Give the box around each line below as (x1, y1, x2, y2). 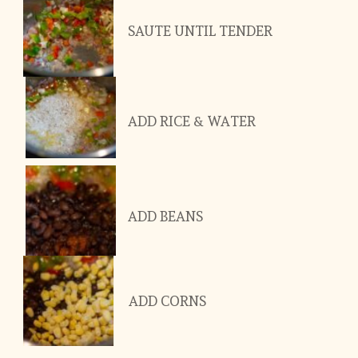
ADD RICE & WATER (127, 113, 256, 130)
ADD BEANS (127, 208, 203, 225)
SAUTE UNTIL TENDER (127, 22, 272, 39)
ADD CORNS (128, 293, 206, 310)
